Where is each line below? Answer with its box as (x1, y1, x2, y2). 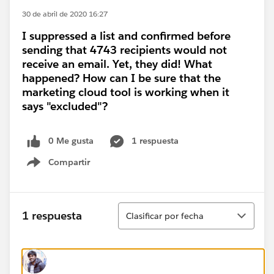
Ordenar (117, 201, 156, 215)
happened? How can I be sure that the (22, 71, 221, 85)
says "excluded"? (22, 99, 108, 113)
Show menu (41, 163, 91, 174)
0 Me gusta (48, 135, 94, 146)
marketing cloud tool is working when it (22, 85, 229, 99)
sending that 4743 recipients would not (22, 43, 227, 57)
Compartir (48, 156, 90, 168)
